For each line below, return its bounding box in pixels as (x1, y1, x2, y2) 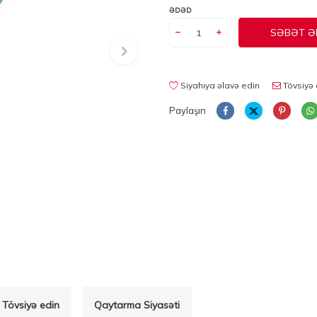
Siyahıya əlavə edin (178, 80, 260, 91)
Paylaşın (169, 105, 206, 116)
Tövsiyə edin (2, 299, 59, 311)
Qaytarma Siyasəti (94, 299, 180, 311)
